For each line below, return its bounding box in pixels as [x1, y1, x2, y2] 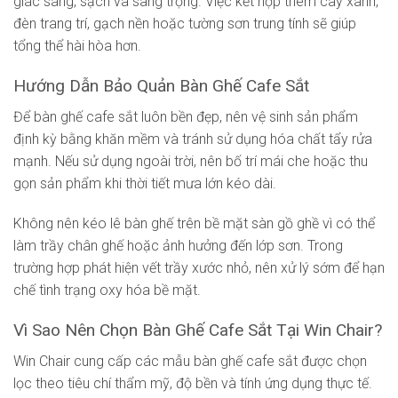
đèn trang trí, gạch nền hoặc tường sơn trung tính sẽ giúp [13, 15, 356, 33]
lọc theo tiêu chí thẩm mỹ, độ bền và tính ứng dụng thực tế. [13, 374, 372, 392]
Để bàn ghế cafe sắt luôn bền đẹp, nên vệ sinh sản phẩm [13, 107, 358, 125]
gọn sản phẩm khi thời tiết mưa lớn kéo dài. [13, 174, 276, 192]
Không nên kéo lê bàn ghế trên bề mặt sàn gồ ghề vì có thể [13, 215, 375, 233]
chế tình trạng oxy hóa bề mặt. [13, 282, 201, 299]
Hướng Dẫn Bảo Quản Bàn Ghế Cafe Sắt [13, 75, 309, 96]
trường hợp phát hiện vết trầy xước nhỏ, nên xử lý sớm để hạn [13, 259, 385, 277]
